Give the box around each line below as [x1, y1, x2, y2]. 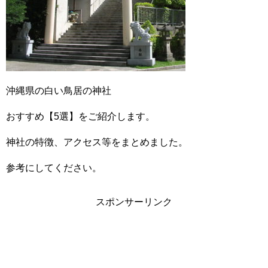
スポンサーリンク [96, 197, 172, 207]
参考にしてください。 [6, 163, 102, 173]
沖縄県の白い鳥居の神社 [6, 86, 111, 96]
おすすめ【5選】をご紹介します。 [6, 111, 155, 121]
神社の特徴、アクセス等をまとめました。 [6, 137, 188, 147]
